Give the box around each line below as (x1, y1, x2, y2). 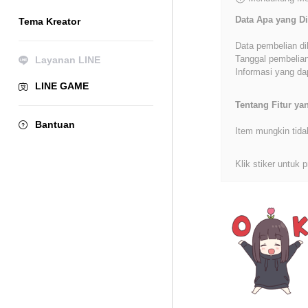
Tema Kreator (19, 16, 80, 27)
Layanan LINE (35, 54, 100, 65)
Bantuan (35, 119, 75, 130)
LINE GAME (35, 80, 89, 91)
